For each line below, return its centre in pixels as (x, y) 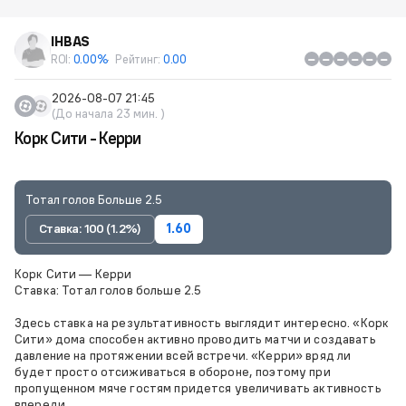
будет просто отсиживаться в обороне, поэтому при (173, 371)
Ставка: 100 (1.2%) (90, 229)
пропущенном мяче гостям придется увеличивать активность (198, 387)
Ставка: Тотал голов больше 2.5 (108, 290)
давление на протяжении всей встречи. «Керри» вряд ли (183, 355)
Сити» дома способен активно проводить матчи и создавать (195, 338)
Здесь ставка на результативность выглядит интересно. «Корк (202, 322)
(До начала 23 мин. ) (108, 113)
